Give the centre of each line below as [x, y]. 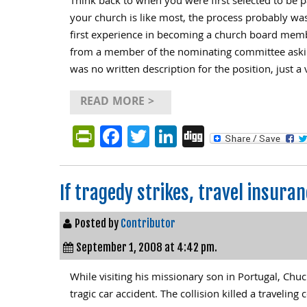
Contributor [148, 223]
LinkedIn [217, 136]
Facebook [168, 136]
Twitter [183, 136]
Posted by [98, 223]
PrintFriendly [156, 136]
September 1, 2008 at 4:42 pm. [147, 247]
